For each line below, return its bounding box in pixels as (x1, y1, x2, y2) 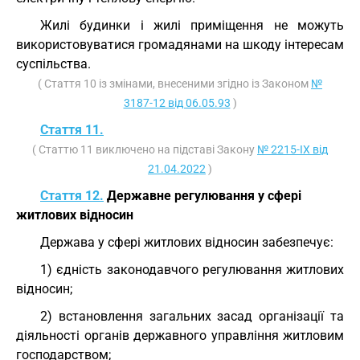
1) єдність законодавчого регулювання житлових (40, 262, 344, 277)
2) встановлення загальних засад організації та (40, 309, 344, 324)
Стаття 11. (40, 122, 104, 137)
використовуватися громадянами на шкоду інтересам (16, 37, 344, 52)
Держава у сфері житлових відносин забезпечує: (40, 235, 333, 250)
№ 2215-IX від (257, 143, 328, 156)
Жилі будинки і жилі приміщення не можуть (40, 18, 344, 33)
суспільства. (16, 56, 91, 72)
